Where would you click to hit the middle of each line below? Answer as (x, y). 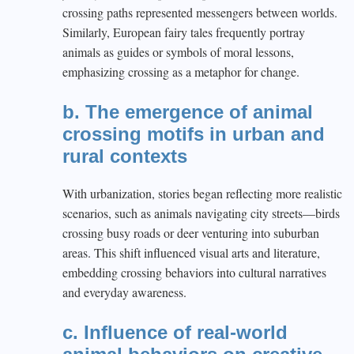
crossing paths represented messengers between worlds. (200, 12)
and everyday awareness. (124, 292)
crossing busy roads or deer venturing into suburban (191, 233)
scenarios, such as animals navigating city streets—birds (201, 213)
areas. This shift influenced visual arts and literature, (191, 252)
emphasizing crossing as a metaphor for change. (181, 72)
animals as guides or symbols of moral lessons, (178, 52)
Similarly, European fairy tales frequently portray (184, 32)
